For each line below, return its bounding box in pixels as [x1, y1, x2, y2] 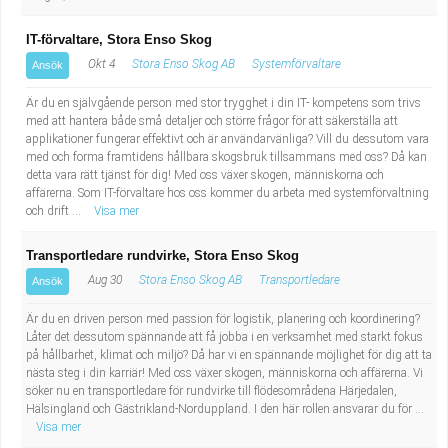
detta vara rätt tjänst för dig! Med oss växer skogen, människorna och [26, 168, 384, 182]
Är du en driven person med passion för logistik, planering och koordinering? [26, 312, 420, 326]
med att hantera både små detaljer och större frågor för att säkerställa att [26, 114, 398, 128]
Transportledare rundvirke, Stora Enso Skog [26, 248, 299, 263]
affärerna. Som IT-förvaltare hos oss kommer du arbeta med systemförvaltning [26, 186, 429, 200]
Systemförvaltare [252, 57, 341, 71]
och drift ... [26, 204, 84, 218]
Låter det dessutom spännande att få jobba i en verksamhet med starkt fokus [26, 330, 423, 344]
